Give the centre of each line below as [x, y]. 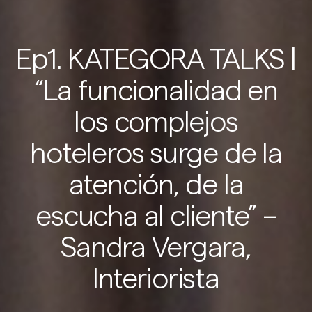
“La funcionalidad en [156, 91]
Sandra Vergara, [156, 248]
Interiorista [156, 279]
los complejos [156, 123]
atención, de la [156, 185]
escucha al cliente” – [156, 217]
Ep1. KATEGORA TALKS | [156, 60]
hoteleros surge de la [156, 154]
